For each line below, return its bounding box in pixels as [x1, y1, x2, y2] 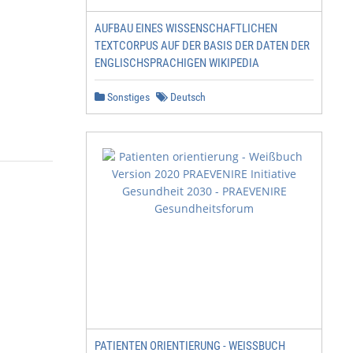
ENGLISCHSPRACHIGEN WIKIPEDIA [95, 56, 259, 70]
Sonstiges [105, 91, 150, 103]
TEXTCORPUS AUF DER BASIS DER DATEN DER [95, 39, 310, 53]
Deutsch [168, 91, 206, 103]
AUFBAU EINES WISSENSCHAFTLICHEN [95, 21, 277, 35]
